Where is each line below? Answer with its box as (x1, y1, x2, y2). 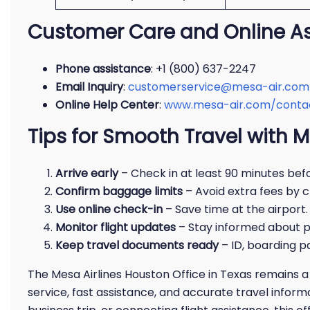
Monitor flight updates (55, 219, 176, 235)
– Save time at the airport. (163, 201, 308, 217)
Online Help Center (55, 97, 159, 113)
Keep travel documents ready (55, 237, 219, 253)
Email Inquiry (55, 79, 123, 95)
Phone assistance (55, 61, 151, 77)
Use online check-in (55, 201, 163, 217)
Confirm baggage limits (55, 183, 183, 199)
